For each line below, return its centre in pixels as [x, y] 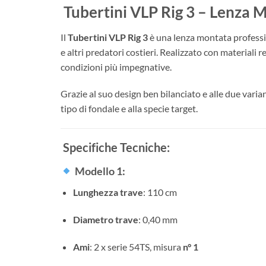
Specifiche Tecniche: [115, 148]
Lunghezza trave [108, 192]
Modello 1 [98, 171]
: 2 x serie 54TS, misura [136, 246]
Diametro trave [105, 220]
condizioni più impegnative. [116, 66]
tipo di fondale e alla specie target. [129, 109]
